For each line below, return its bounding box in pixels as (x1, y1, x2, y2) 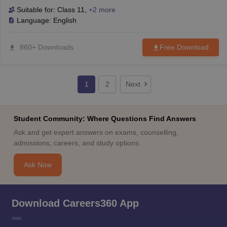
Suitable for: (16, 6, 55, 14)
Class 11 (57, 6, 85, 14)
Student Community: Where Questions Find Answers (13, 115, 196, 123)
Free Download (159, 43, 209, 51)
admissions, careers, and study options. (13, 139, 141, 147)
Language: (16, 16, 53, 24)
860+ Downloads (19, 43, 73, 51)
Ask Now (23, 161, 52, 169)
